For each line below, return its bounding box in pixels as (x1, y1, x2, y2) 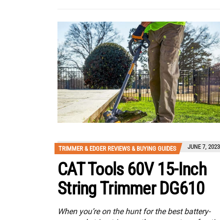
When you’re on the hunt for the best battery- (57, 207, 210, 217)
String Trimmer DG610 (57, 178, 205, 199)
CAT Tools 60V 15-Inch (57, 159, 206, 180)
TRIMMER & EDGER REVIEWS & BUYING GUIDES (58, 145, 176, 153)
